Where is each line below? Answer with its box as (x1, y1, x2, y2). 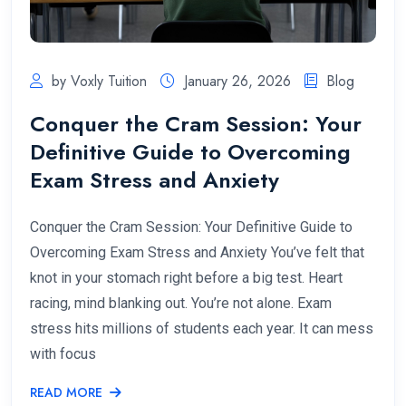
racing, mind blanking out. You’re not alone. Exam (30, 294, 332, 312)
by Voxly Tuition (52, 70, 147, 92)
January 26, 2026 (184, 70, 291, 92)
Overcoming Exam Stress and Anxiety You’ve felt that (30, 243, 364, 261)
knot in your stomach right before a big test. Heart (30, 268, 343, 286)
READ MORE (30, 382, 102, 401)
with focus (30, 344, 96, 362)
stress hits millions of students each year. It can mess (30, 319, 373, 337)
